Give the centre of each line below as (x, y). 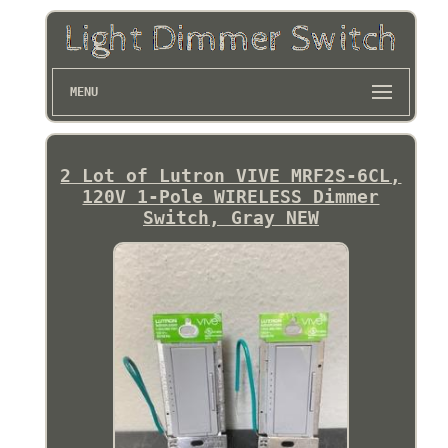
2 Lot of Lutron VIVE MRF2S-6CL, (231, 175)
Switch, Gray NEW (230, 217)
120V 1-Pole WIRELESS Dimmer (231, 196)
